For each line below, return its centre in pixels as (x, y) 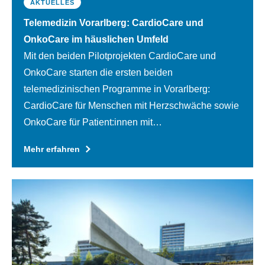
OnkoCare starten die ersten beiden (98, 72)
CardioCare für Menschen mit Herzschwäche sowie (131, 105)
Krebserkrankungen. (67, 138)
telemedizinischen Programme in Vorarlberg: (117, 89)
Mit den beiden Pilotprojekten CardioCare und (120, 56)
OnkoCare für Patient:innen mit (88, 122)
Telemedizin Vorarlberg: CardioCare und (114, 22)
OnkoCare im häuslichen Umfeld (96, 39)
